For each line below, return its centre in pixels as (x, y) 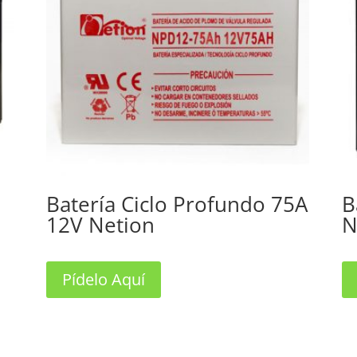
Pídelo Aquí (103, 279)
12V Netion (100, 224)
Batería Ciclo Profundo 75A (177, 204)
